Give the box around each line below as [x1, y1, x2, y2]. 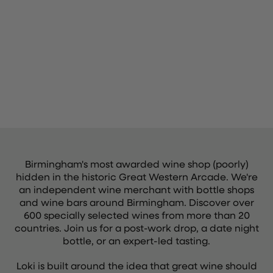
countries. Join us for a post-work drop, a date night [14, 221, 259, 234]
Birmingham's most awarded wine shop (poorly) [24, 157, 249, 170]
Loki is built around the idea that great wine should [16, 259, 257, 272]
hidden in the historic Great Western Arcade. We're [15, 170, 258, 183]
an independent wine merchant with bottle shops [19, 183, 254, 196]
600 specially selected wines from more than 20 [23, 208, 250, 221]
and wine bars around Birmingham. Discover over [19, 196, 254, 208]
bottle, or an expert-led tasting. [63, 234, 210, 247]
